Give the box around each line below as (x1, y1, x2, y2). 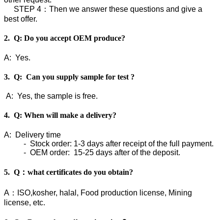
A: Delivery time (4, 130, 61, 139)
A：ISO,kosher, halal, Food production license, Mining (4, 189, 192, 197)
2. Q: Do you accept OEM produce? (4, 34, 125, 43)
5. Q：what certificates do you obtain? (4, 167, 133, 176)
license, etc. (4, 198, 45, 207)
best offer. (4, 15, 37, 23)
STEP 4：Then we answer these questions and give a (4, 5, 202, 13)
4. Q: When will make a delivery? (4, 111, 116, 120)
